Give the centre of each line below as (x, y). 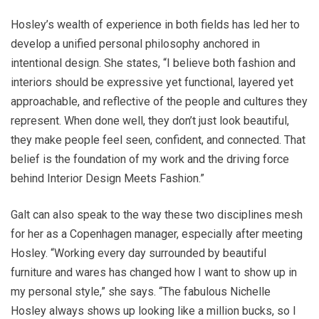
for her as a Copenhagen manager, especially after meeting (157, 234)
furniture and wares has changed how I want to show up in (154, 273)
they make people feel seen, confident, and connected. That (158, 140)
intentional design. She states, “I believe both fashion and (153, 63)
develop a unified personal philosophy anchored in (135, 44)
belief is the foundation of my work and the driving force (150, 159)
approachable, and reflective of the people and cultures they (159, 102)
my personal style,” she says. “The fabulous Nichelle (141, 292)
